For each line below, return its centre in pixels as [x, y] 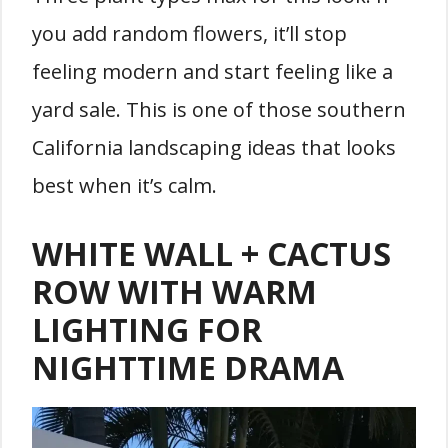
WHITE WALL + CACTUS [211, 254]
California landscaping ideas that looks [214, 148]
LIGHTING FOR [147, 330]
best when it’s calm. [124, 186]
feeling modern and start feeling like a [212, 72]
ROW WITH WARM [174, 292]
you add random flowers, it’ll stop [189, 34]
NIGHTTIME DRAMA [188, 368]
